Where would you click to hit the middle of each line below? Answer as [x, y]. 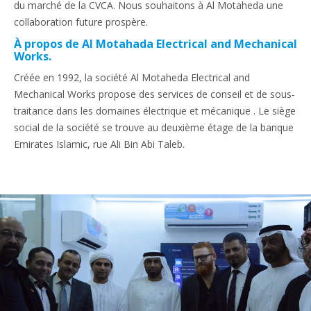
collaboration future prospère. [81, 22]
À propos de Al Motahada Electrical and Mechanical [155, 43]
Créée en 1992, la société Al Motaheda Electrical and [132, 77]
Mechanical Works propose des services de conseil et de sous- [154, 94]
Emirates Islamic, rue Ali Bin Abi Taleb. [99, 144]
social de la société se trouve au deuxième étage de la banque [154, 127]
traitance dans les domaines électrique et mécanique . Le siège [155, 110]
